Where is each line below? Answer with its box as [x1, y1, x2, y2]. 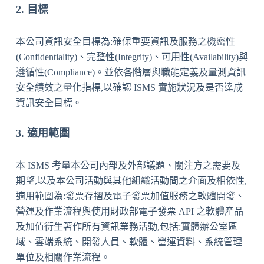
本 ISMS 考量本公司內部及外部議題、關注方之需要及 [15, 160, 240, 170]
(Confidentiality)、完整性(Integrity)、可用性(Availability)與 [15, 52, 248, 62]
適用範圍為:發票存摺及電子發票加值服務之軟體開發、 [15, 191, 245, 201]
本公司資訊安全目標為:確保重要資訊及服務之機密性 [15, 37, 235, 47]
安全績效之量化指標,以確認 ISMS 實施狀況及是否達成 [15, 82, 243, 93]
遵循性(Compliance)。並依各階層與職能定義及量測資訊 [15, 67, 246, 77]
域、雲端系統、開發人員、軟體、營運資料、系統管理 [15, 237, 242, 247]
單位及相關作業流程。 [15, 252, 110, 262]
